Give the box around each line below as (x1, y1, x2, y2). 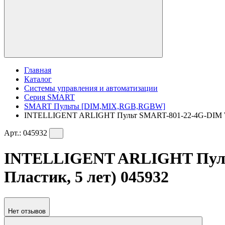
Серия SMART (24, 92, 75, 101)
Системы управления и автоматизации (24, 83, 158, 92)
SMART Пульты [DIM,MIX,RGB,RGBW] (24, 101, 165, 110)
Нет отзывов (8, 207, 46, 215)
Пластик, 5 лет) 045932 (4, 168, 169, 186)
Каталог (24, 74, 52, 83)
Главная (24, 65, 51, 74)
